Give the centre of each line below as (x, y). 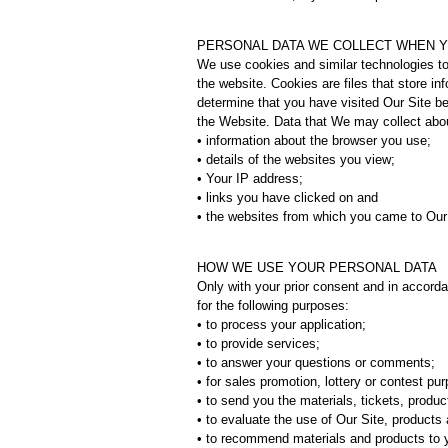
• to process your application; (281, 324)
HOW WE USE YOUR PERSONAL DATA (317, 267)
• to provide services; (258, 343)
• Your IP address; (250, 178)
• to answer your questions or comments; (316, 362)
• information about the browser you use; (314, 140)
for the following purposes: (273, 305)
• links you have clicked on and (287, 197)
